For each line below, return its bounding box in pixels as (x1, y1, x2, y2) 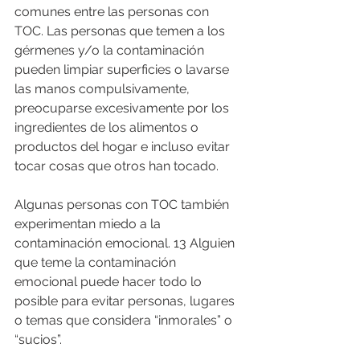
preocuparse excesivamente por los (14, 100, 232, 116)
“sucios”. (14, 331, 62, 347)
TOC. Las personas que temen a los (14, 22, 228, 39)
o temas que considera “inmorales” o (14, 312, 235, 328)
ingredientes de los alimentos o (14, 119, 202, 135)
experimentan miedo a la (14, 215, 164, 231)
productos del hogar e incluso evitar (14, 138, 233, 154)
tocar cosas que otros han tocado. (14, 157, 219, 174)
